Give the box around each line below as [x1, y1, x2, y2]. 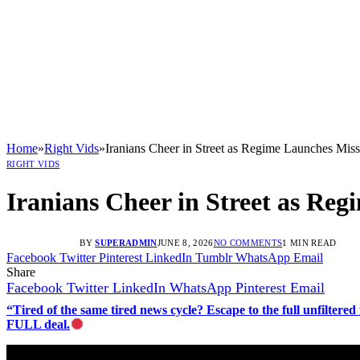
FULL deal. [6, 317, 70, 331]
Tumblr [195, 250, 232, 264]
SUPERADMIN [95, 237, 157, 247]
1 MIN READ [282, 237, 337, 247]
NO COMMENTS [213, 237, 283, 247]
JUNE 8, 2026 [157, 237, 214, 247]
